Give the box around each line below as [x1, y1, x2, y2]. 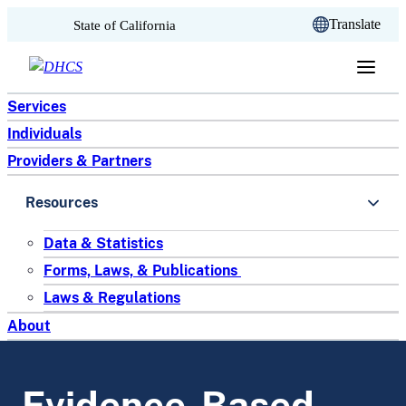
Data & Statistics [43, 235, 163, 252]
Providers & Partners [7, 152, 151, 169]
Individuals [7, 125, 82, 142]
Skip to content [31, 24, 137, 42]
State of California [73, 16, 176, 33]
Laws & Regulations [43, 289, 180, 306]
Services [7, 98, 66, 115]
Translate [329, 16, 381, 32]
